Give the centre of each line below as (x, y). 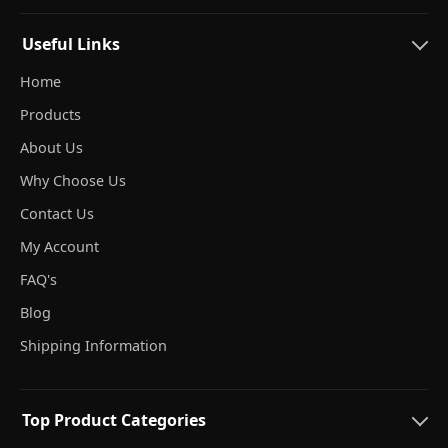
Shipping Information (93, 345)
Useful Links (71, 43)
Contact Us (57, 213)
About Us (51, 147)
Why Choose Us (73, 180)
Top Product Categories (114, 419)
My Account (59, 246)
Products (50, 114)
